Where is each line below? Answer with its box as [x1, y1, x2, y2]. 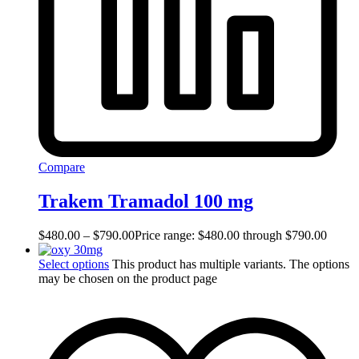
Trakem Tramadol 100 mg [38, 191, 253, 212]
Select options [38, 256, 109, 271]
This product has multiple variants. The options [112, 256, 349, 271]
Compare [38, 160, 85, 175]
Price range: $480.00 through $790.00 [135, 228, 327, 242]
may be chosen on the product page [38, 271, 217, 285]
